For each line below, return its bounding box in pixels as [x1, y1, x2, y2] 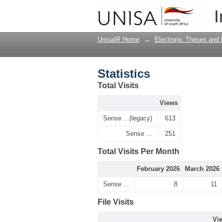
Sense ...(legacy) [103, 114, 152, 122]
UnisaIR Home [98, 36, 139, 43]
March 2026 [185, 165, 220, 172]
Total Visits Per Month [98, 147, 179, 156]
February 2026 [137, 165, 180, 172]
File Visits [98, 198, 134, 206]
